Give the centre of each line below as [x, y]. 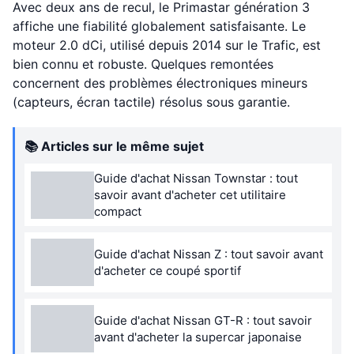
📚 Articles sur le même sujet [114, 146]
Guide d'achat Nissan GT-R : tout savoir [203, 320]
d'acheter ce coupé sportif [168, 271]
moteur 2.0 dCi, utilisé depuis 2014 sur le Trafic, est [167, 45]
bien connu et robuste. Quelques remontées [143, 64]
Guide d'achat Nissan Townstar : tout [196, 178]
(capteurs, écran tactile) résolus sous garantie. [151, 102]
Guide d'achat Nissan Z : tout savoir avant [209, 254]
